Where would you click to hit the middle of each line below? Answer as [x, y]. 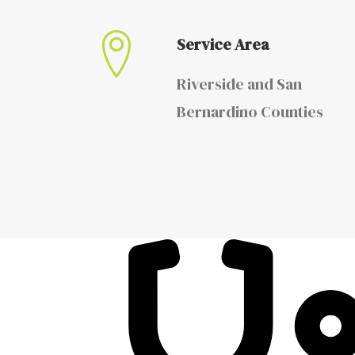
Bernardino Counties [250, 112]
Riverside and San [239, 84]
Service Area [223, 44]
